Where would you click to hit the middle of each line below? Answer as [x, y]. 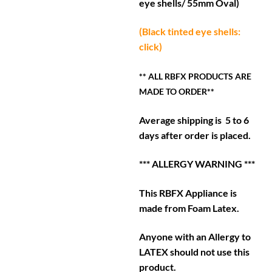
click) [151, 47]
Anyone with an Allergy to [195, 237]
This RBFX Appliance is [188, 192]
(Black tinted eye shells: [190, 32]
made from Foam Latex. [189, 208]
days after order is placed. [195, 135]
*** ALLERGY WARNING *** [197, 164]
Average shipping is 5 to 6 [194, 120]
